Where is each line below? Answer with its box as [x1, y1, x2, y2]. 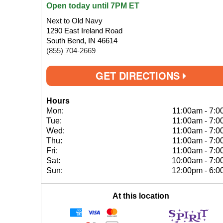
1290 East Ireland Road [46, 26, 122, 35]
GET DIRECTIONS [96, 68, 183, 83]
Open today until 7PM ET [46, 1, 139, 10]
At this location [112, 192, 169, 200]
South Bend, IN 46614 [46, 36, 117, 45]
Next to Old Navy [46, 16, 103, 25]
